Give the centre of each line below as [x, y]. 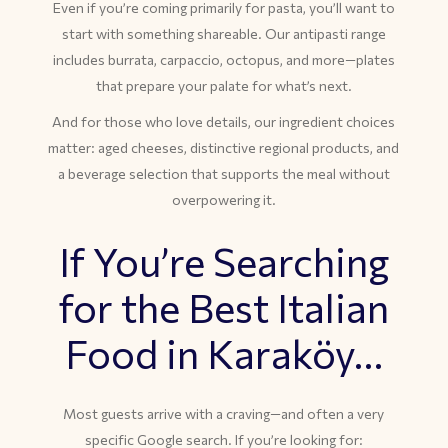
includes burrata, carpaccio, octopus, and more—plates [223, 59]
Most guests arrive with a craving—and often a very [224, 413]
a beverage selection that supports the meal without [223, 173]
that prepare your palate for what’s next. [223, 85]
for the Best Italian [223, 306]
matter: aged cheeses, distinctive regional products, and [224, 147]
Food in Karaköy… [223, 352]
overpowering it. [223, 199]
